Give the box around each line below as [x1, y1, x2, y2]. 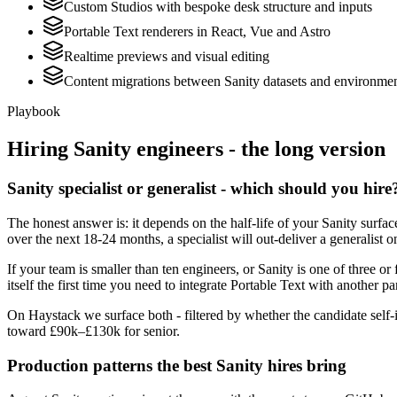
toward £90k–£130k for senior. [7, 323, 180, 339]
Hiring [7, 137, 74, 161]
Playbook [7, 104, 60, 120]
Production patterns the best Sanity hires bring [7, 355, 346, 375]
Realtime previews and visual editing [64, 49, 269, 65]
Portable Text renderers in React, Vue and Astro [64, 24, 331, 40]
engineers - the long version [131, 137, 385, 161]
